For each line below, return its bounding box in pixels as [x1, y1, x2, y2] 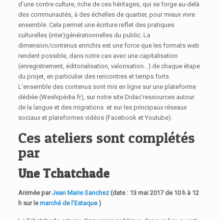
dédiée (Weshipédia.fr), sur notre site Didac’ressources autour [18, 93, 195, 101]
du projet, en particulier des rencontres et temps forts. [18, 73, 171, 81]
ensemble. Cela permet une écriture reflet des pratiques [18, 21, 175, 29]
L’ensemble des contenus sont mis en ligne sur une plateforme [18, 83, 196, 91]
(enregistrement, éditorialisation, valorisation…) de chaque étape [18, 62, 200, 70]
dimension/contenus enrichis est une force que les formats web [18, 42, 200, 50]
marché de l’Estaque [40, 199, 98, 207]
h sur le [18, 199, 40, 207]
